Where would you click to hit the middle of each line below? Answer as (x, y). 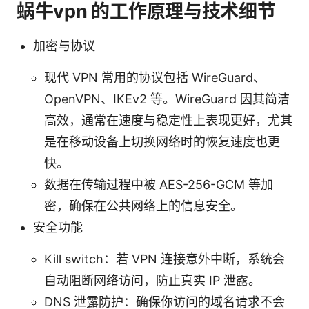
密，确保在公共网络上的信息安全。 (143, 206)
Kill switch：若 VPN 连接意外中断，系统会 (165, 259)
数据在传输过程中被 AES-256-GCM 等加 (159, 184)
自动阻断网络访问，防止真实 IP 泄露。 (152, 280)
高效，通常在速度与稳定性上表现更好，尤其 (168, 120)
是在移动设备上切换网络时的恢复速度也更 (162, 141)
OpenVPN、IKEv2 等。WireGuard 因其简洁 (167, 99)
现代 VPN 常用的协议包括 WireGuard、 (155, 77)
